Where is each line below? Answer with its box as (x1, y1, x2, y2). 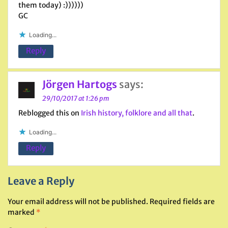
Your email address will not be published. (8, 197, 148, 206)
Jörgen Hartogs (42, 78, 117, 91)
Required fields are (150, 197, 215, 206)
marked (8, 208, 36, 217)
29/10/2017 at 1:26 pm (42, 94, 109, 103)
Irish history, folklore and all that (81, 108, 192, 118)
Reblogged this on (18, 108, 81, 118)
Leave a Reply (8, 175, 74, 187)
